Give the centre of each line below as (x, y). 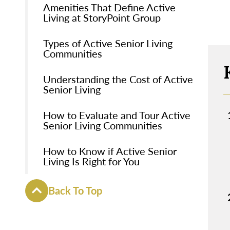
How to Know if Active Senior (110, 151)
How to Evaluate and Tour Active (117, 115)
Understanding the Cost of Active (118, 79)
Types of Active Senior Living (108, 43)
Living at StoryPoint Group (102, 17)
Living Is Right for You (91, 161)
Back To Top (75, 191)
